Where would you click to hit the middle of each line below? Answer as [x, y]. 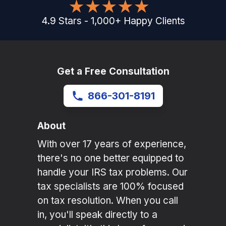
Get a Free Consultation [113, 72]
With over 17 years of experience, [112, 144]
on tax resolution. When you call [108, 201]
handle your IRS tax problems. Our [112, 173]
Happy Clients [154, 21]
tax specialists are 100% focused [110, 187]
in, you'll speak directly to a [97, 215]
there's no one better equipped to [111, 158]
